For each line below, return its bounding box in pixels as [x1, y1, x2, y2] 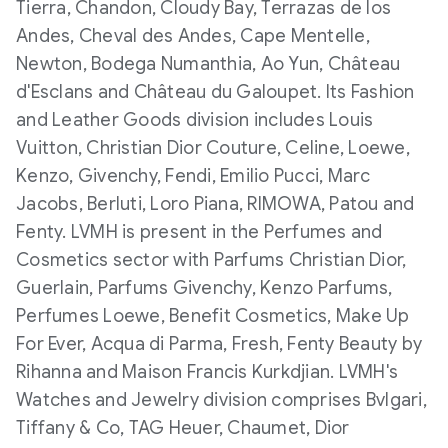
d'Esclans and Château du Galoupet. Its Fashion [16, 81, 415, 103]
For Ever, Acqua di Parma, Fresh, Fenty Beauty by [16, 333, 422, 355]
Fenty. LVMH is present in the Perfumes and [16, 221, 383, 243]
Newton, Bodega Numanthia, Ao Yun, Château [16, 53, 401, 75]
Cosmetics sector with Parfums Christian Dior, [16, 249, 407, 271]
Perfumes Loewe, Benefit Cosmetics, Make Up [16, 305, 410, 327]
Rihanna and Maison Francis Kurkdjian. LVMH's [16, 361, 398, 383]
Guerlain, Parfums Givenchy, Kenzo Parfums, [16, 277, 393, 299]
